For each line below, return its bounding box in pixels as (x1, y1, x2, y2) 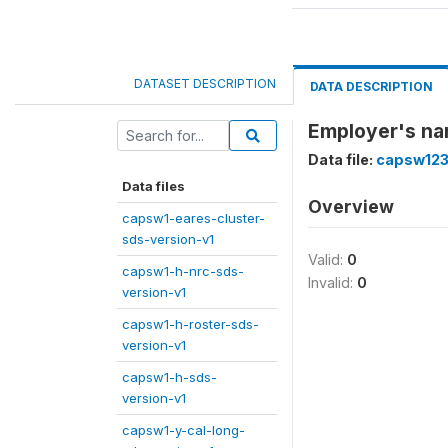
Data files (122, 178, 185, 194)
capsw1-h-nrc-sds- (122, 263, 244, 279)
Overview (308, 196, 394, 217)
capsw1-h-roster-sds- (122, 316, 259, 332)
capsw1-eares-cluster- (122, 210, 265, 226)
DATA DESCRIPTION (310, 79, 433, 94)
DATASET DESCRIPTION (134, 76, 276, 91)
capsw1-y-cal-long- (122, 422, 245, 438)
